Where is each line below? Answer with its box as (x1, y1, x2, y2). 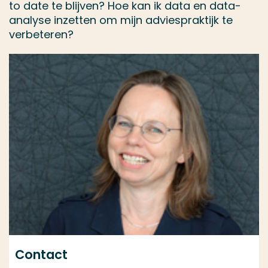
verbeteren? (9, 27, 74, 42)
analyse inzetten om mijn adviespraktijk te (9, 13, 233, 28)
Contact (15, 246, 68, 264)
